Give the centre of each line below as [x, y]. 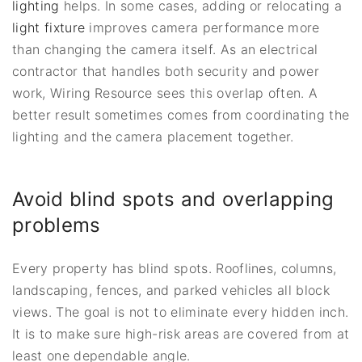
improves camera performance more [202, 27]
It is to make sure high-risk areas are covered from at [181, 333]
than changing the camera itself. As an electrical [165, 49]
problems [57, 225]
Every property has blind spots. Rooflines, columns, [175, 268]
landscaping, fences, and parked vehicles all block [171, 290]
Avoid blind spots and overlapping [173, 199]
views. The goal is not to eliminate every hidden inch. [181, 311]
